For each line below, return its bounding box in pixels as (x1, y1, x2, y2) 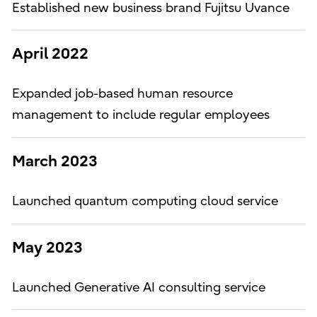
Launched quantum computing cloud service (11, 194, 278, 209)
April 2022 (11, 45, 88, 64)
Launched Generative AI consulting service (11, 279, 265, 295)
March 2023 (11, 151, 98, 171)
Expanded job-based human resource (11, 86, 233, 102)
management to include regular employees (11, 108, 270, 123)
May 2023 (11, 238, 83, 257)
